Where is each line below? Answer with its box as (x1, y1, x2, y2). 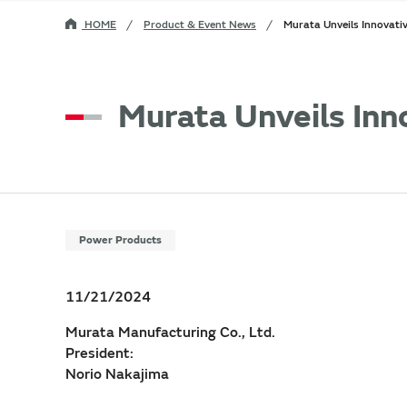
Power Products (79, 233, 162, 247)
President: (65, 343, 134, 362)
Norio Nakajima (65, 364, 169, 383)
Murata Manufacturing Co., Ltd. (65, 323, 275, 342)
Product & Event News (144, 17, 256, 32)
